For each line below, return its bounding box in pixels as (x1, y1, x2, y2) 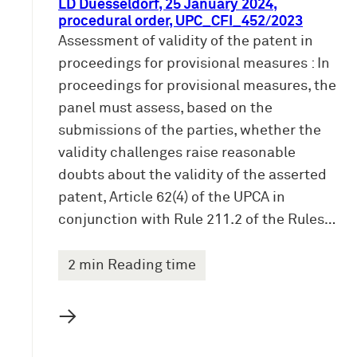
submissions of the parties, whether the (58, 124, 321, 139)
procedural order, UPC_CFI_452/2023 (58, 14, 303, 29)
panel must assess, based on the (58, 101, 273, 116)
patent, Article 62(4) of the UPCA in (58, 190, 285, 206)
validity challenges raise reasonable (58, 146, 296, 161)
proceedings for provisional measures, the (58, 79, 336, 94)
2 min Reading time (68, 258, 196, 273)
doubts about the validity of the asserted (58, 168, 327, 183)
